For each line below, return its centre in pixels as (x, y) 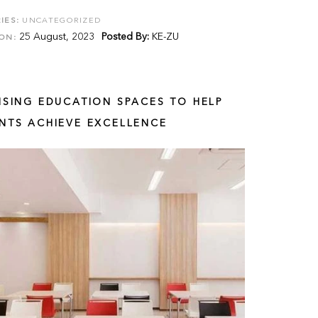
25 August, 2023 (56, 37)
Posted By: (126, 37)
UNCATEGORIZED (62, 21)
